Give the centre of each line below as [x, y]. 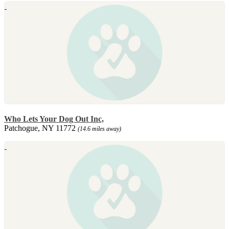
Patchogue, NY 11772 [41, 128]
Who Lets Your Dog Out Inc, [54, 119]
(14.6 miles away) [99, 129]
